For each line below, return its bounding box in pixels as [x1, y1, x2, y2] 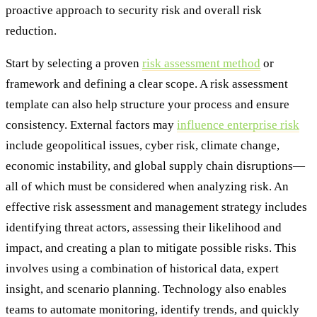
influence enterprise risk [177, 117, 299, 132]
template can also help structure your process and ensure [6, 97, 289, 111]
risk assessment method [142, 56, 260, 70]
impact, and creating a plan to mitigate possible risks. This [6, 241, 296, 255]
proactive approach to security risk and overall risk [6, 3, 262, 17]
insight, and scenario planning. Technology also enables [6, 282, 287, 296]
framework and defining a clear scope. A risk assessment [6, 76, 288, 91]
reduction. [6, 23, 57, 38]
